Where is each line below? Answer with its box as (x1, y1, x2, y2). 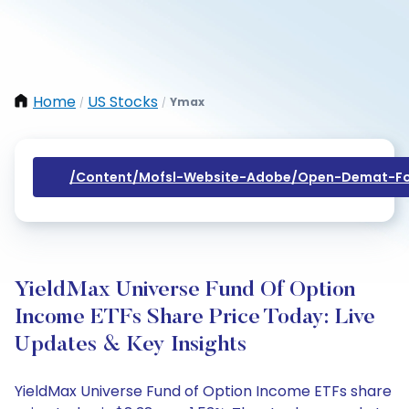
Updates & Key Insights (15, 334, 246, 356)
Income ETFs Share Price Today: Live (15, 307, 375, 329)
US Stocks (88, 91, 158, 112)
